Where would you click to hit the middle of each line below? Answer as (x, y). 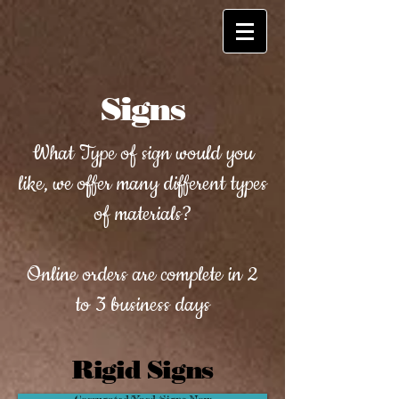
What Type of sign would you (142, 154)
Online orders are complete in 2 (142, 275)
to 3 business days (142, 305)
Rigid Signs (142, 370)
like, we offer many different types (142, 184)
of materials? (142, 214)
